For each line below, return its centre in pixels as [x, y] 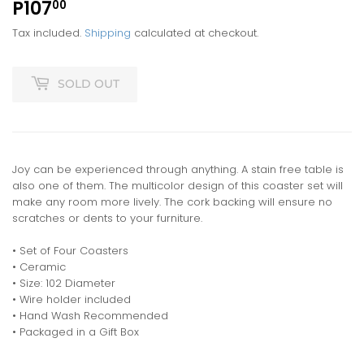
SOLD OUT [89, 84]
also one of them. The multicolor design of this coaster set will [178, 185]
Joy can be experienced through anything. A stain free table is [178, 169]
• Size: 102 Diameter [64, 283]
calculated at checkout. [195, 32]
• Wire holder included [71, 299]
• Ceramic [39, 266]
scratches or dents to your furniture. [107, 218]
